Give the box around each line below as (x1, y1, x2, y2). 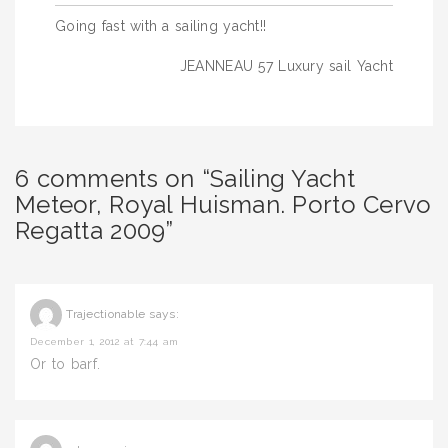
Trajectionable (66, 307, 146, 322)
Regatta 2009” (15, 216, 174, 245)
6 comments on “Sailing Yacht (15, 164, 355, 193)
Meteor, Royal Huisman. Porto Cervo (15, 190, 432, 219)
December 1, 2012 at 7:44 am (30, 336, 179, 347)
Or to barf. (30, 356, 101, 372)
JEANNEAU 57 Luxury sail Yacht (179, 58, 393, 74)
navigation (54, 37, 197, 72)
